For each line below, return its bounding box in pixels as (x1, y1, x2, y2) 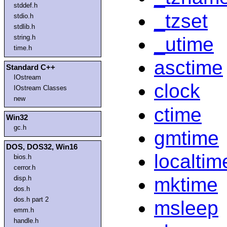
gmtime (154, 127, 219, 149)
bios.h (13, 153, 31, 161)
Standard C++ (6, 62, 55, 71)
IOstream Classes (13, 84, 67, 92)
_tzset (154, 10, 208, 32)
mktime (154, 174, 218, 196)
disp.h (13, 174, 31, 182)
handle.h (13, 216, 39, 224)
